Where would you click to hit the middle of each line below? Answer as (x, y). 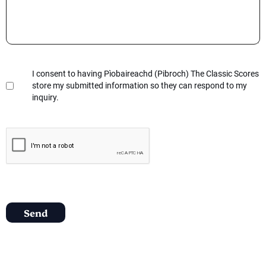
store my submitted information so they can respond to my (140, 85)
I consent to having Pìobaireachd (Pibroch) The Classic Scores (145, 74)
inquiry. (45, 97)
